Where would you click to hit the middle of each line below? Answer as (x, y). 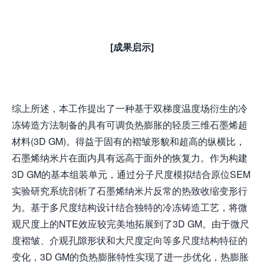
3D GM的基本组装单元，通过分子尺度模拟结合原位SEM (131, 174)
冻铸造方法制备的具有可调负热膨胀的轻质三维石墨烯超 (130, 124)
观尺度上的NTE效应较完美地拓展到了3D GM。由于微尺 (131, 223)
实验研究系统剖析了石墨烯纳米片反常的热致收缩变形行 (130, 190)
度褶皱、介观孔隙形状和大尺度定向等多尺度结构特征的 (130, 240)
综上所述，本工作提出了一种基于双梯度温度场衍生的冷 (130, 108)
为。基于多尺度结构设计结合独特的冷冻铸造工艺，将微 (130, 207)
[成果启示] (132, 47)
